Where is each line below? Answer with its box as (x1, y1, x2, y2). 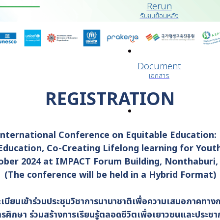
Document (137, 60, 181, 73)
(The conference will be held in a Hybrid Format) (4, 168, 216, 182)
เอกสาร (149, 71, 169, 81)
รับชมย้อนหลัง (139, 11, 179, 21)
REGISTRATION (45, 86, 175, 113)
